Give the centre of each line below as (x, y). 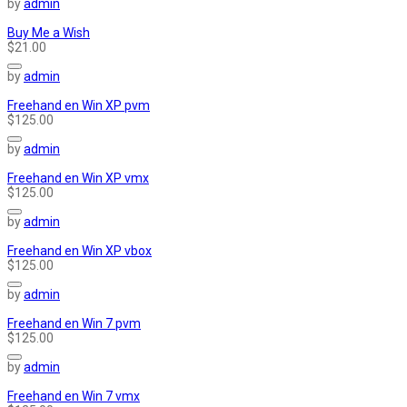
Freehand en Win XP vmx (78, 179)
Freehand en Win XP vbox (79, 251)
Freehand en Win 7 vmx (74, 397)
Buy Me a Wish (49, 33)
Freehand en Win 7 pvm (74, 324)
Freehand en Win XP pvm (79, 106)
